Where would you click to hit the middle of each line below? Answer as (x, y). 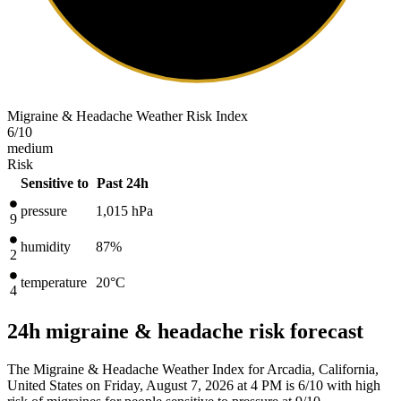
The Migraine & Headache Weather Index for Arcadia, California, (193, 369)
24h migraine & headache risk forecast (185, 331)
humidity (46, 246)
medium (30, 148)
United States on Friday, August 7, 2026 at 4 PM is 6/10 (165, 385)
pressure (44, 210)
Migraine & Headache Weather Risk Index (128, 115)
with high (352, 385)
